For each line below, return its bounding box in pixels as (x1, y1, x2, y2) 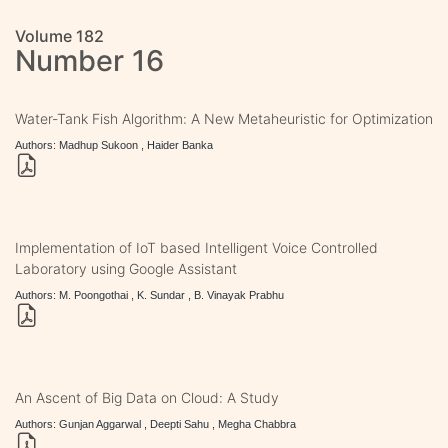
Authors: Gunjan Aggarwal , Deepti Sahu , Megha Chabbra (15, 417, 296, 430)
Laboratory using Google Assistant (15, 259, 237, 277)
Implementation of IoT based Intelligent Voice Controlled (15, 238, 378, 256)
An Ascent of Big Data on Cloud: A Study (15, 388, 279, 406)
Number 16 (15, 42, 164, 78)
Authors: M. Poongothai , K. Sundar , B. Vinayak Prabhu (15, 288, 284, 301)
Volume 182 (15, 25, 104, 46)
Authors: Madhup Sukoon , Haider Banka (15, 138, 213, 151)
